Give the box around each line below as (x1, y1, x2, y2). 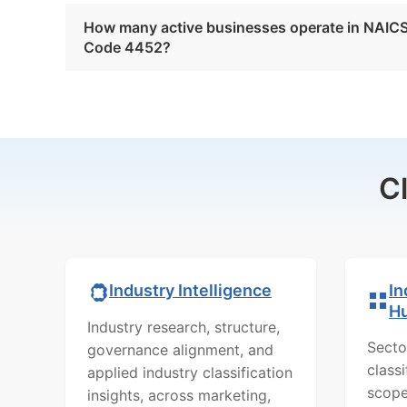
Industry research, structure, (87, 317, 280, 336)
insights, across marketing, (87, 385, 271, 404)
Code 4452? (84, 37, 171, 56)
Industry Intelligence (109, 281, 272, 301)
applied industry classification (87, 362, 293, 382)
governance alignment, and (87, 340, 273, 359)
